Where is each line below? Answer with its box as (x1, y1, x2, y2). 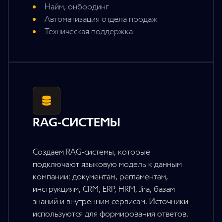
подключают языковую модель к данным (33, 160, 182, 169)
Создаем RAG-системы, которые (33, 147, 150, 157)
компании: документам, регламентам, (33, 172, 168, 182)
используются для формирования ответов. (33, 209, 188, 219)
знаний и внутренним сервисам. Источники (33, 197, 188, 207)
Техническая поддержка (45, 27, 133, 37)
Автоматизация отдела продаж (45, 14, 158, 24)
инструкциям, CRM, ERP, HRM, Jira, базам (33, 184, 175, 194)
